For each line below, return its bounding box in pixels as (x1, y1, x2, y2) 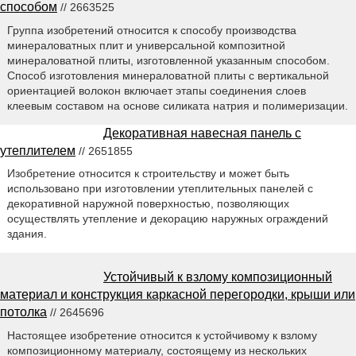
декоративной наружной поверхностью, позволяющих (6, 197, 289, 211)
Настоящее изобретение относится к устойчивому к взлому (6, 329, 317, 342)
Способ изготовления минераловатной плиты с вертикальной (6, 68, 329, 82)
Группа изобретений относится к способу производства (6, 23, 296, 37)
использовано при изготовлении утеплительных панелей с (6, 182, 313, 195)
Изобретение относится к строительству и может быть (6, 167, 289, 180)
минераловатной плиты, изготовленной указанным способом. (6, 53, 330, 67)
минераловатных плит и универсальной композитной (6, 38, 285, 52)
